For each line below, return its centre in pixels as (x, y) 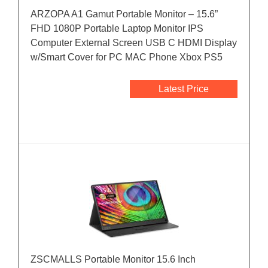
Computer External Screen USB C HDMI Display (134, 43)
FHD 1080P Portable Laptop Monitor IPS (117, 29)
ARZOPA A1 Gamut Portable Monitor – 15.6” (124, 14)
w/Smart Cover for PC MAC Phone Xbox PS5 (127, 57)
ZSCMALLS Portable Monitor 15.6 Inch (113, 260)
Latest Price (184, 89)
